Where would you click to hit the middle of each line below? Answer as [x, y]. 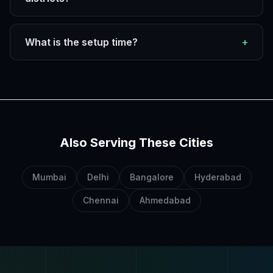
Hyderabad [218, 177]
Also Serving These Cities [136, 143]
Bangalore [151, 177]
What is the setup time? [81, 42]
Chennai [101, 200]
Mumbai [49, 177]
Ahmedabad [165, 200]
